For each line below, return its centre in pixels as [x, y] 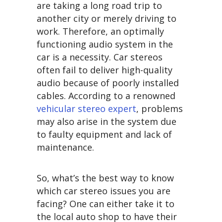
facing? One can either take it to [106, 204]
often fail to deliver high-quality [105, 70]
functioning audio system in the [105, 44]
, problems [160, 109]
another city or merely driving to [107, 19]
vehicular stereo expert [86, 109]
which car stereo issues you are [104, 191]
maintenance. [65, 147]
